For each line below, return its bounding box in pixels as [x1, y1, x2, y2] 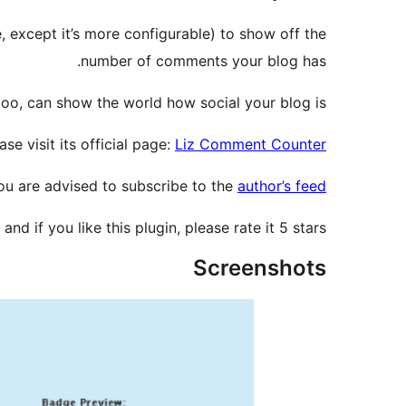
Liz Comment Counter [175, 135, 326, 154]
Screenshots [193, 255, 326, 282]
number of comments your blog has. [81, 52, 326, 71]
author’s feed [237, 177, 326, 196]
